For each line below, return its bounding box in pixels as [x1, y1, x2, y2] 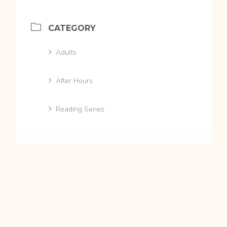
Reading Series [56, 104, 105, 114]
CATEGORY [48, 23, 96, 33]
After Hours [56, 75, 93, 86]
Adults [56, 47, 77, 57]
